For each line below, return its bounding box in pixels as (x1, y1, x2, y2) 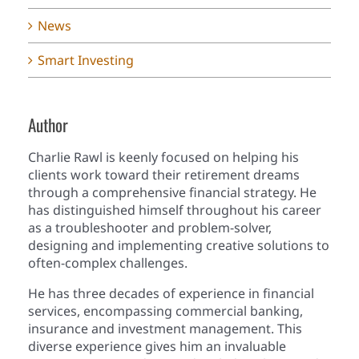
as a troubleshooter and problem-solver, (28, 219, 272, 237)
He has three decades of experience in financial (28, 284, 314, 303)
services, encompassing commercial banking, (28, 302, 303, 321)
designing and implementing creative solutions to (28, 236, 329, 255)
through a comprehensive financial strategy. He (28, 184, 317, 202)
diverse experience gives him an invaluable (28, 337, 286, 356)
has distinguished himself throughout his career (28, 201, 321, 220)
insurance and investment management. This (28, 320, 302, 338)
